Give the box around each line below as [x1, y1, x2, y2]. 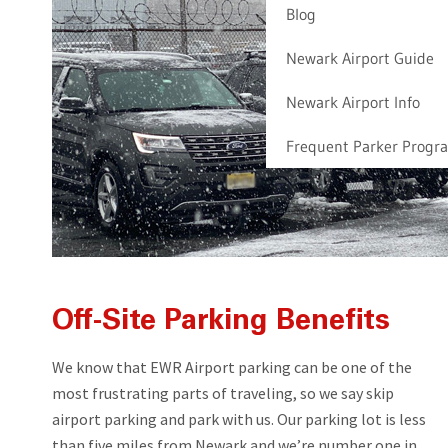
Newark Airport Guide [285, 47, 434, 68]
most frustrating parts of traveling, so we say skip [52, 382, 394, 403]
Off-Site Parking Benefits [52, 307, 390, 337]
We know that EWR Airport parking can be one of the [52, 356, 412, 377]
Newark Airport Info [285, 91, 420, 112]
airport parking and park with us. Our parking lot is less [52, 408, 426, 429]
